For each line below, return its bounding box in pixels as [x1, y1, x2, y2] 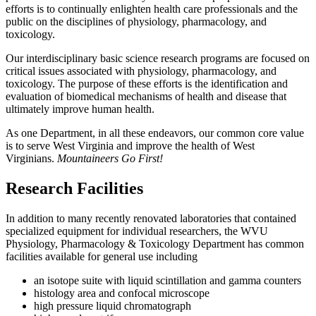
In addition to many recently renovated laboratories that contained [6, 212, 296, 225]
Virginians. [6, 152, 57, 165]
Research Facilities [6, 179, 143, 198]
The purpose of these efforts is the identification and [58, 78, 288, 90]
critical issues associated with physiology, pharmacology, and [6, 65, 276, 78]
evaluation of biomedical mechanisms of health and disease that [6, 90, 286, 103]
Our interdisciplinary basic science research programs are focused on [6, 52, 310, 65]
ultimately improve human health [6, 103, 152, 116]
